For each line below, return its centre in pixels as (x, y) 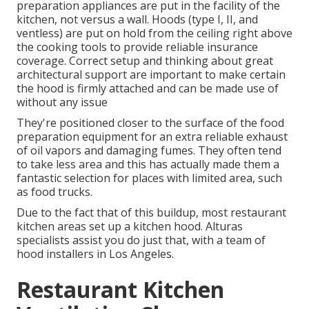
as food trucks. (54, 192)
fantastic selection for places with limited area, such (149, 178)
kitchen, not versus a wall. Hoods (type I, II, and (137, 20)
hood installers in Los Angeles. (95, 254)
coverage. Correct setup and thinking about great (145, 61)
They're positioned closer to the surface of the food (150, 123)
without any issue (62, 102)
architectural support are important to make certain (151, 75)
